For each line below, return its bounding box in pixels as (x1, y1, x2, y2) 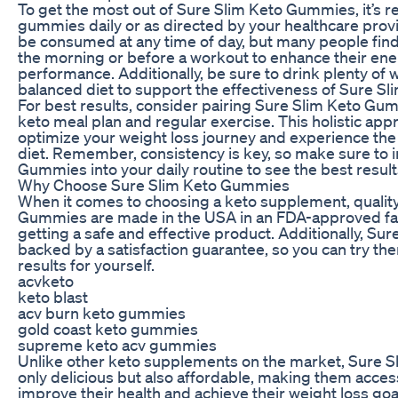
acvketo (18, 270, 74, 291)
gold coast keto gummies (18, 318, 198, 338)
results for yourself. (18, 254, 155, 275)
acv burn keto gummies (18, 302, 186, 322)
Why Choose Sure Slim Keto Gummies (18, 174, 290, 195)
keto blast (18, 286, 88, 306)
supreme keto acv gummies (18, 334, 217, 354)
